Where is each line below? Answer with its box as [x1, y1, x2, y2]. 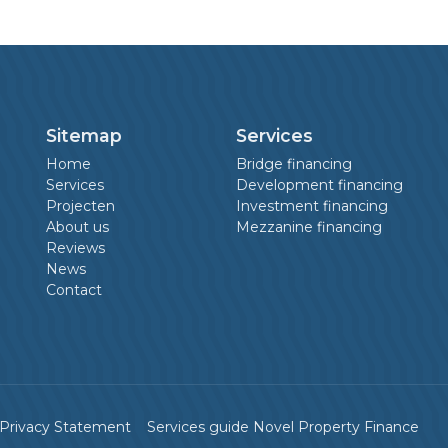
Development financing [236, 176, 403, 194]
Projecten [46, 197, 115, 215]
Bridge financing [236, 155, 352, 173]
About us [46, 218, 109, 236]
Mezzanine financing [236, 218, 382, 236]
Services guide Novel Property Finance [147, 418, 419, 436]
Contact [46, 281, 102, 299]
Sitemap [46, 125, 122, 146]
